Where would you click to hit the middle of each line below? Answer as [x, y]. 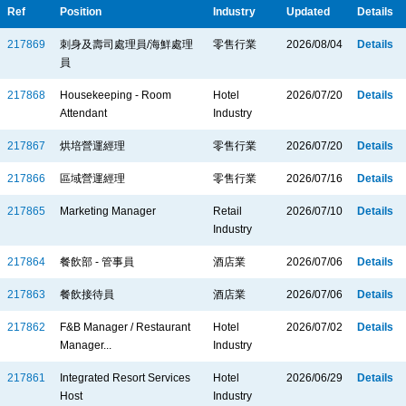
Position [81, 11]
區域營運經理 [92, 178]
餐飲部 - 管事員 [97, 261]
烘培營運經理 [92, 145]
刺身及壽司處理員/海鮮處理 [126, 44]
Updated [308, 11]
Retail [227, 211]
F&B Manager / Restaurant [125, 327]
